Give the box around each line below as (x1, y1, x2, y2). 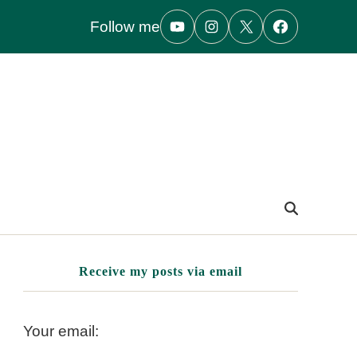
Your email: (23, 322, 100, 339)
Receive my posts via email (79, 265, 243, 279)
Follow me (89, 18, 160, 35)
